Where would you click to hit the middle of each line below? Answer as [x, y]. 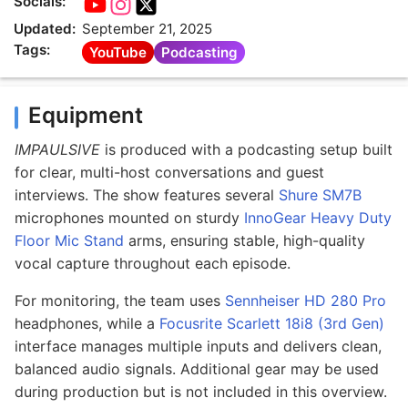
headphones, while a [87, 324]
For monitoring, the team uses [120, 301]
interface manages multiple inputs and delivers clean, [198, 347]
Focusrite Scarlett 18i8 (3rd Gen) [272, 324]
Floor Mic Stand [69, 241]
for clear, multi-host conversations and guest [169, 173]
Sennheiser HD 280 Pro [306, 301]
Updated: [45, 29]
